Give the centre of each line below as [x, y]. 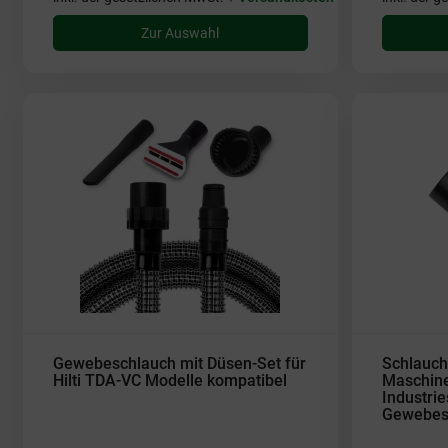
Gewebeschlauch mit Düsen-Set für [179, 363]
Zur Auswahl [180, 33]
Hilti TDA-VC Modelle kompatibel [169, 380]
